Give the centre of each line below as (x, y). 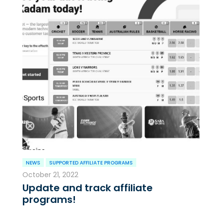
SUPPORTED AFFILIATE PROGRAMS (91, 163)
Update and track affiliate (88, 188)
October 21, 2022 (50, 175)
